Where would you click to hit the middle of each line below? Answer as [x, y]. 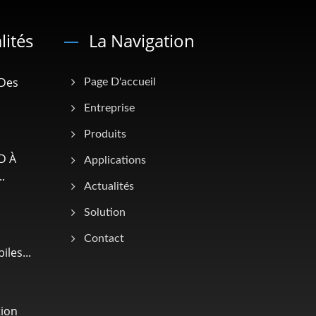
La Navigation [142, 40]
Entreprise [109, 108]
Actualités [109, 186]
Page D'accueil [120, 81]
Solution [105, 212]
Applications [115, 160]
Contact [104, 238]
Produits [105, 134]
